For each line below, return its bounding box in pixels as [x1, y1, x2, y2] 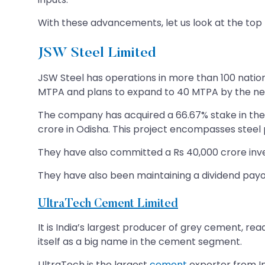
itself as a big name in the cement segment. [38, 234, 242, 248]
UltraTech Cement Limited [38, 198, 178, 210]
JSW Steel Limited [38, 46, 156, 60]
